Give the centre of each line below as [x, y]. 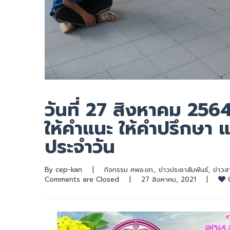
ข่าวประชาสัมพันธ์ [184, 169]
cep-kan [69, 169]
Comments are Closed [82, 179]
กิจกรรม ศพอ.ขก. [129, 169]
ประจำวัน [80, 147]
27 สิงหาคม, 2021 [174, 179]
